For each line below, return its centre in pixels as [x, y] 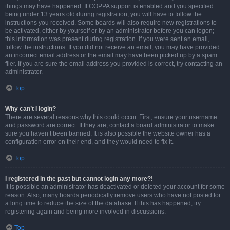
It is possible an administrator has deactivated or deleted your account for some [115, 187]
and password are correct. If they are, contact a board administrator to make [110, 125]
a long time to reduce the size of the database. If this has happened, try [103, 203]
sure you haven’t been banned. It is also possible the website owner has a [108, 133]
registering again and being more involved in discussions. [85, 212]
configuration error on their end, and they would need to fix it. [89, 142]
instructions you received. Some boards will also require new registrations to [111, 23]
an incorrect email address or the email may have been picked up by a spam [111, 55]
